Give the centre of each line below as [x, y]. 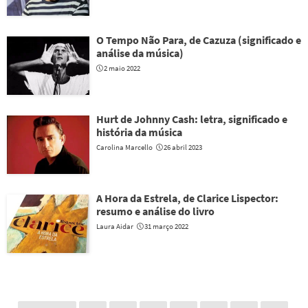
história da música [139, 132]
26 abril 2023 [183, 147]
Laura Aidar [115, 226]
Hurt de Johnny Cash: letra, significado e [192, 119]
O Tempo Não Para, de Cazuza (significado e [199, 40]
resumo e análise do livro [155, 211]
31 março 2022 [166, 226]
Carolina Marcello [124, 147]
